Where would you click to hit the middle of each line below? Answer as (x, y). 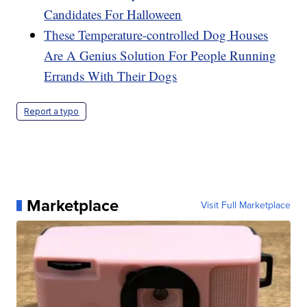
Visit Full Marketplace (245, 205)
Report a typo (52, 111)
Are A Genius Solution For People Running (160, 55)
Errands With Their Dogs (111, 75)
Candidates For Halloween (113, 14)
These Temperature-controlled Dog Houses (156, 34)
